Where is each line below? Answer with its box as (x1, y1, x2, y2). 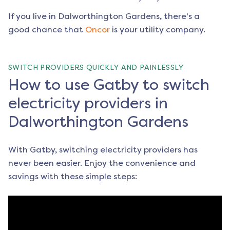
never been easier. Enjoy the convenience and (8, 158, 196, 168)
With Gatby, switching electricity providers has (8, 145, 198, 155)
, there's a (160, 11, 200, 22)
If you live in (8, 11, 58, 22)
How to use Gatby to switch (8, 75, 209, 94)
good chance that (8, 25, 83, 35)
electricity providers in (8, 94, 168, 113)
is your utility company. (112, 25, 205, 35)
